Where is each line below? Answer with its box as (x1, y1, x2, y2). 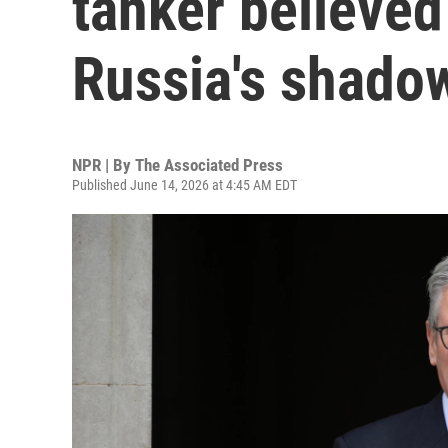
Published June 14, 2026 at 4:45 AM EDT (72, 177, 297, 193)
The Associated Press (135, 155, 283, 175)
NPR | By (72, 155, 135, 175)
